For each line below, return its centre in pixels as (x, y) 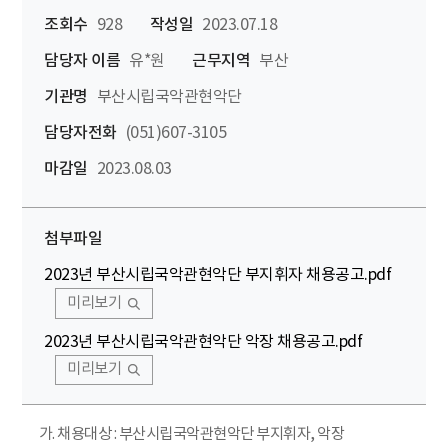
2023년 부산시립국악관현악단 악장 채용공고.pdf (203, 341)
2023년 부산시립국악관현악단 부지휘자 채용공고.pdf (217, 275)
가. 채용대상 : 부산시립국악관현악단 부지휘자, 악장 (191, 434)
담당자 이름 (82, 61)
